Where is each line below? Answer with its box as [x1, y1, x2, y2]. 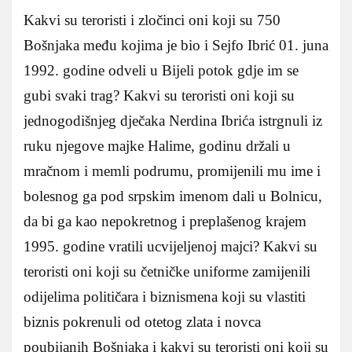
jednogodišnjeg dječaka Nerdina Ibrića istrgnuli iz [24, 112, 322, 129]
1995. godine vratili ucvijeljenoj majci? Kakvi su [24, 237, 317, 255]
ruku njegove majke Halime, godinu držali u [24, 137, 291, 154]
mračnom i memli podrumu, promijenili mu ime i [24, 162, 321, 179]
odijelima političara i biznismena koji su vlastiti [24, 288, 306, 305]
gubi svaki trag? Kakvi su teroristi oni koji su [24, 86, 295, 104]
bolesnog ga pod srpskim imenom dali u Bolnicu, [24, 187, 322, 204]
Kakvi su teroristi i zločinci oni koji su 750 [24, 11, 280, 28]
